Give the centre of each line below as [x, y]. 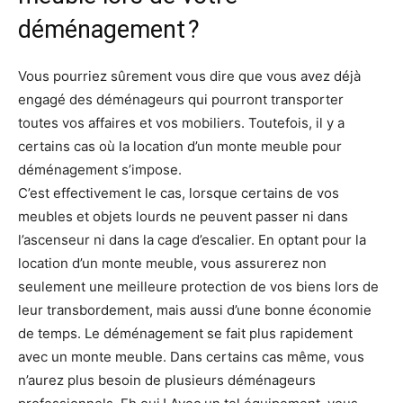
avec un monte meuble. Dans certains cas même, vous [191, 357]
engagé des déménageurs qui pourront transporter [181, 100]
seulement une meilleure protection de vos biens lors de [198, 287]
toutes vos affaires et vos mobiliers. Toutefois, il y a [181, 123]
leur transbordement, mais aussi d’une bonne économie [195, 310]
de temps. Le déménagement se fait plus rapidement [185, 334]
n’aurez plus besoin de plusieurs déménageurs [167, 381]
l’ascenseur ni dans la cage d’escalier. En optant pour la [192, 240]
